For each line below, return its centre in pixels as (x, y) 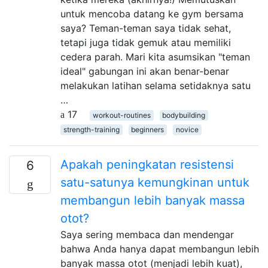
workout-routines (121, 115)
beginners (148, 129)
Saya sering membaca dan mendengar (147, 234)
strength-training (91, 129)
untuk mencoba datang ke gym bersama (152, 13)
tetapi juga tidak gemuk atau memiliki (146, 42)
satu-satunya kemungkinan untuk (155, 182)
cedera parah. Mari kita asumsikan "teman (155, 57)
